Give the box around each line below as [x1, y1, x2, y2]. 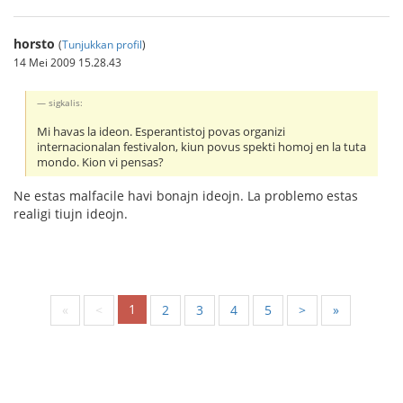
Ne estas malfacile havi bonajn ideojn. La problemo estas [13, 187, 358, 205]
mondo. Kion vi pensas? [37, 155, 165, 171]
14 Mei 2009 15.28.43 [13, 54, 121, 69]
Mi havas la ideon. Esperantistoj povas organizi [37, 124, 286, 140]
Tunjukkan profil [62, 36, 142, 51]
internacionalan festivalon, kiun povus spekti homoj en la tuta [37, 139, 367, 156]
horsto [13, 34, 55, 52]
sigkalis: [49, 96, 84, 110]
